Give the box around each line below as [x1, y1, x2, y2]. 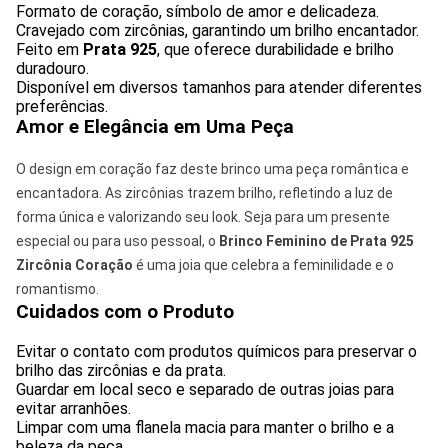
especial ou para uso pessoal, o [16, 233, 219, 250]
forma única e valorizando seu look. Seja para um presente [16, 209, 390, 226]
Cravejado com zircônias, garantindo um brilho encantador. [16, 21, 419, 41]
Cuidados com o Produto [16, 301, 234, 324]
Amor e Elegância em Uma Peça [16, 116, 294, 139]
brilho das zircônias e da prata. [16, 361, 226, 381]
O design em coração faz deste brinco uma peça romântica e [16, 161, 409, 178]
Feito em [16, 40, 83, 60]
